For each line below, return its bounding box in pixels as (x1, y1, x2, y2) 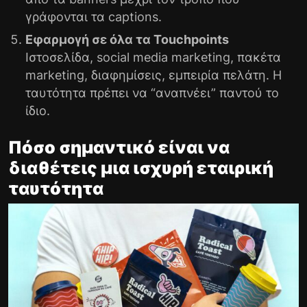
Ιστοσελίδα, (25, 49, 97, 64)
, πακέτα (230, 49, 281, 64)
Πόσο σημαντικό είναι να (8, 136, 230, 158)
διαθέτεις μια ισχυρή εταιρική (8, 157, 273, 178)
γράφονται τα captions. (25, 9, 162, 24)
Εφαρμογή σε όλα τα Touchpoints (25, 32, 229, 47)
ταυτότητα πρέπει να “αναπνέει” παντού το (25, 85, 279, 100)
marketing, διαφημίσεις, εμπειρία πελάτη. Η (25, 67, 282, 82)
